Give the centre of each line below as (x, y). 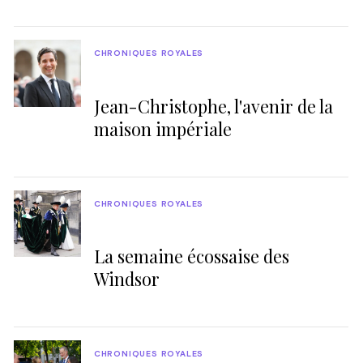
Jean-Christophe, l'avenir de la (213, 106)
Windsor (126, 279)
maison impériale (162, 128)
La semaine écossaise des (191, 256)
